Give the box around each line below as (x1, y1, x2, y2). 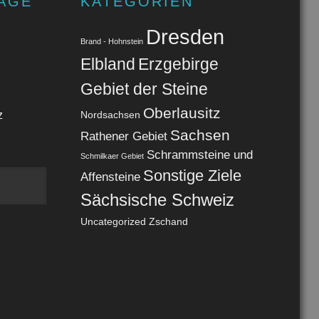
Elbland (80, 55, 135, 74)
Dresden (145, 25, 224, 49)
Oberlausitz (142, 105, 221, 122)
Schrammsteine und (146, 148, 253, 162)
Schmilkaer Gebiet (80, 152, 144, 161)
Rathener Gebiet (80, 130, 167, 144)
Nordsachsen (80, 109, 140, 121)
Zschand (148, 216, 188, 228)
